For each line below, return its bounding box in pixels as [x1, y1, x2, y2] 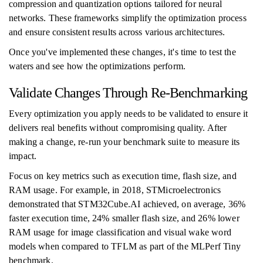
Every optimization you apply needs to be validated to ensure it [9, 109, 248, 119]
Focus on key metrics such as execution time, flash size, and [9, 171, 237, 181]
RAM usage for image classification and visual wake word [9, 227, 231, 237]
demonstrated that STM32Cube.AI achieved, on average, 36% [9, 199, 246, 209]
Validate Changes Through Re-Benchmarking [9, 85, 247, 100]
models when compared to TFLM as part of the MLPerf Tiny [9, 241, 241, 251]
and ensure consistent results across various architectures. [9, 27, 225, 37]
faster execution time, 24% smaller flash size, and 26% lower [9, 213, 240, 223]
